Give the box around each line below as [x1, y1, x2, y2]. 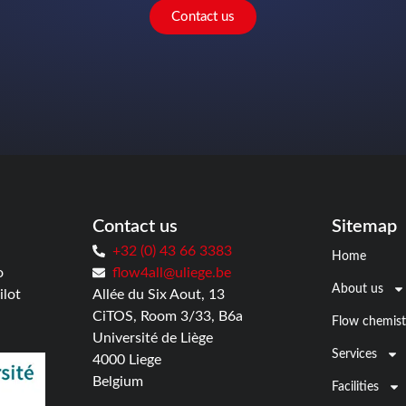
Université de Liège [92, 330, 213, 345]
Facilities [332, 380, 380, 393]
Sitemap [332, 217, 398, 236]
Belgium [92, 373, 143, 389]
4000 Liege [92, 352, 161, 367]
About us [332, 282, 384, 295]
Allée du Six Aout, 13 [92, 286, 225, 302]
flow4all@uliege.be [112, 265, 232, 280]
